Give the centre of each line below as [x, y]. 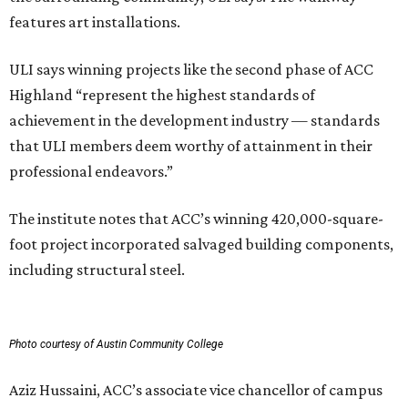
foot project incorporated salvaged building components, [201, 245]
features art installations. [95, 22]
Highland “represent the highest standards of [162, 95]
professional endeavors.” [91, 172]
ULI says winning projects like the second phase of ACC [191, 70]
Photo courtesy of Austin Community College [116, 345]
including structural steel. [97, 270]
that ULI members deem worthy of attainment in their [191, 146]
